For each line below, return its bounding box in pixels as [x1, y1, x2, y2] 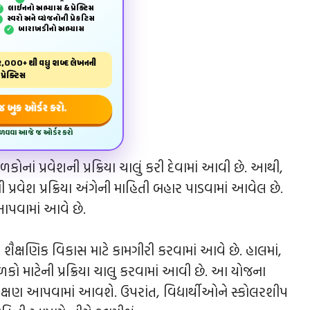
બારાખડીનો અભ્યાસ [16, 23, 84, 35]
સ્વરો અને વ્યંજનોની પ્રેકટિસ [6, 12, 95, 25]
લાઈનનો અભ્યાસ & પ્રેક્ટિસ [6, 2, 94, 15]
